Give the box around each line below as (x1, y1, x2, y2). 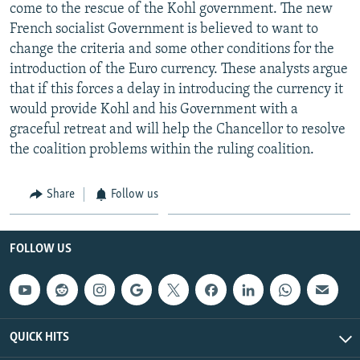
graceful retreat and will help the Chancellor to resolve (10, 121, 346, 137)
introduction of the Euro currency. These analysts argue (10, 61, 348, 77)
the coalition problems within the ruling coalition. (10, 141, 314, 157)
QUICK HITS (10, 330, 69, 344)
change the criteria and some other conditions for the (10, 41, 334, 57)
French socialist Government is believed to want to (10, 21, 318, 37)
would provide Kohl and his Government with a (10, 101, 298, 117)
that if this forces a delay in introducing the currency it (10, 81, 343, 97)
